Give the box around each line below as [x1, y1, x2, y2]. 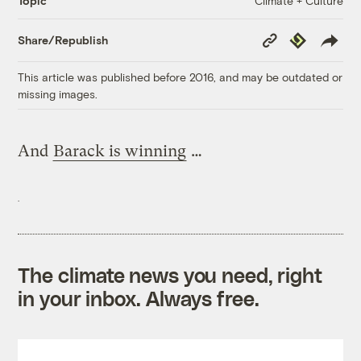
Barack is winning [53, 141, 187, 160]
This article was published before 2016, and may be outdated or [18, 69, 343, 84]
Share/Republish [18, 33, 109, 48]
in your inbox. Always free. [18, 285, 259, 310]
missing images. [18, 86, 98, 101]
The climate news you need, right [18, 262, 323, 287]
